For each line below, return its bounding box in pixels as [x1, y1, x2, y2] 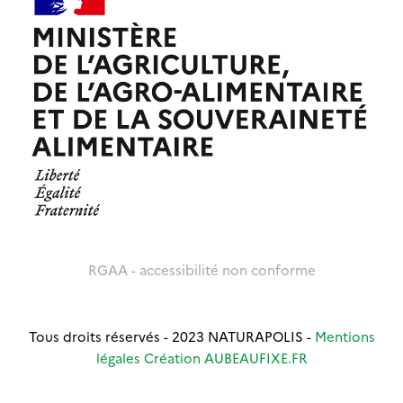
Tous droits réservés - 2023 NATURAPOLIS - [28, 327, 315, 346]
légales [95, 348, 140, 368]
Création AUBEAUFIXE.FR [143, 348, 308, 368]
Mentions [314, 327, 375, 346]
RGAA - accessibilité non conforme [87, 260, 316, 280]
